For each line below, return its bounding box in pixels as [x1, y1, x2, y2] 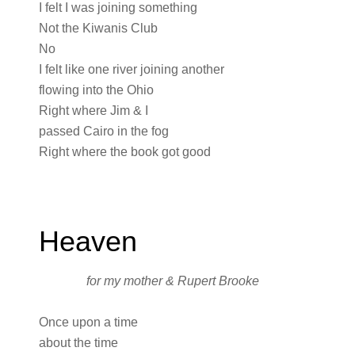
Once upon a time [38, 315, 138, 329]
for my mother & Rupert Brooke [86, 274, 259, 288]
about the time [38, 336, 118, 349]
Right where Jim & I [38, 104, 148, 117]
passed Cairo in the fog [38, 124, 169, 138]
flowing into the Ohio [38, 83, 154, 97]
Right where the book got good [38, 145, 211, 158]
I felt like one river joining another [38, 63, 224, 76]
